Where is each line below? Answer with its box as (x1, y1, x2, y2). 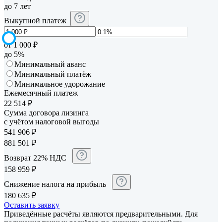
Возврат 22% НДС (4, 153, 68, 162)
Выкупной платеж (4, 16, 66, 25)
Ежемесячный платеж (4, 88, 78, 97)
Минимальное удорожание (14, 79, 105, 88)
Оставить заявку (4, 200, 59, 209)
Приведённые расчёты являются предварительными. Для (4, 209, 198, 218)
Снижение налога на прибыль (4, 179, 108, 188)
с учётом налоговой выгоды (4, 117, 99, 126)
